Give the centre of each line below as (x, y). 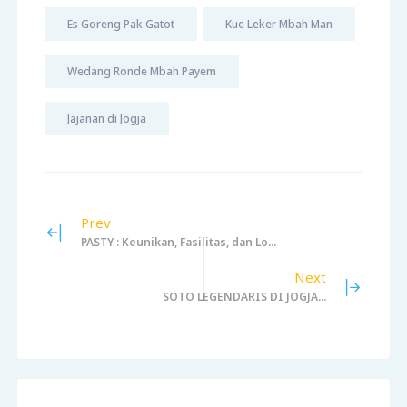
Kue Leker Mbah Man (278, 25)
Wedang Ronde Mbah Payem (141, 72)
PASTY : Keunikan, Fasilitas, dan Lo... (178, 243)
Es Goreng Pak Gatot (120, 25)
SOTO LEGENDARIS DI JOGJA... (245, 297)
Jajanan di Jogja (106, 119)
